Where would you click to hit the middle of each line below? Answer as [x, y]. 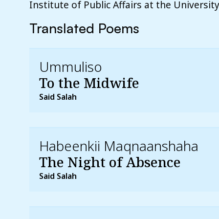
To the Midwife [89, 82]
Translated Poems [84, 28]
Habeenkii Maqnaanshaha [119, 145]
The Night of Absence [110, 162]
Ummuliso [71, 66]
